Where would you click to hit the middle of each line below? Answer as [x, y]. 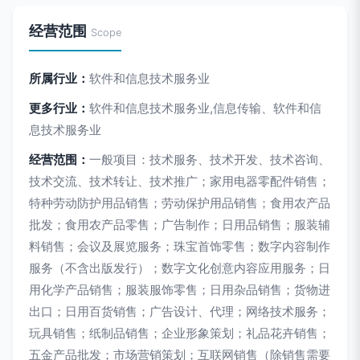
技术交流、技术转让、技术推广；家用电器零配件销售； [180, 181]
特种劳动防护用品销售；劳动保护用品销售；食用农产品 [180, 203]
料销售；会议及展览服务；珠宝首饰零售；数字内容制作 [180, 246]
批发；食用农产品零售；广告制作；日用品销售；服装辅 [180, 225]
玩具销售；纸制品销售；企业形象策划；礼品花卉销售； [180, 333]
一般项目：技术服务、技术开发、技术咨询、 [210, 160]
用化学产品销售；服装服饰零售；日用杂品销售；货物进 [180, 290]
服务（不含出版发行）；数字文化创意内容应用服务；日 [180, 268]
